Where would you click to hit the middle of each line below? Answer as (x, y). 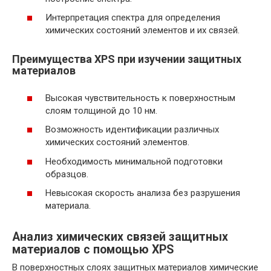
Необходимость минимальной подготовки (134, 161)
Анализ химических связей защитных (120, 237)
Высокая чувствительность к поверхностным (140, 98)
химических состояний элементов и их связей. (142, 31)
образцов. (67, 174)
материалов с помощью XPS (93, 249)
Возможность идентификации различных (132, 130)
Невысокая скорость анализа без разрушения (143, 193)
